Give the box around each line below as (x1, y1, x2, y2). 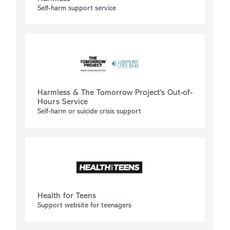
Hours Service (37, 98, 88, 106)
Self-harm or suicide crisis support (37, 108, 141, 116)
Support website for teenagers (37, 202, 131, 209)
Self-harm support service (37, 5, 116, 12)
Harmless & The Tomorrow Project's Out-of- (37, 89, 193, 97)
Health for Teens (37, 192, 96, 200)
